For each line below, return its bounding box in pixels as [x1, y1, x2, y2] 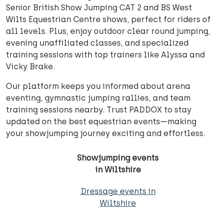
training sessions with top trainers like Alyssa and [6, 50, 205, 59]
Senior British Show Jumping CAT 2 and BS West [6, 3, 192, 12]
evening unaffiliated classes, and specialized [6, 38, 189, 48]
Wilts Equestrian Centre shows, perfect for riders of [6, 15, 211, 24]
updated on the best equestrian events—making [6, 117, 196, 126]
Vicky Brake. [6, 62, 55, 71]
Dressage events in [80, 187, 156, 196]
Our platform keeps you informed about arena [6, 82, 191, 91]
